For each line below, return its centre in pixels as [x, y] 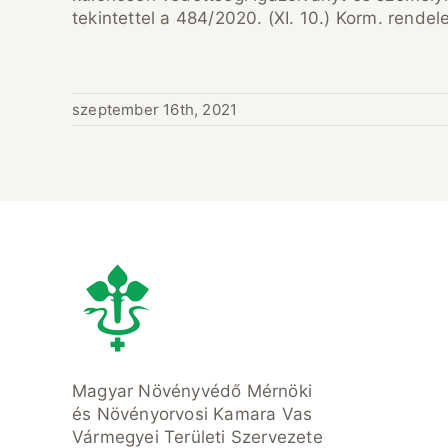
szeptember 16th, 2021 [155, 110]
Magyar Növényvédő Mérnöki [191, 391]
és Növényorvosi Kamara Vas [192, 414]
